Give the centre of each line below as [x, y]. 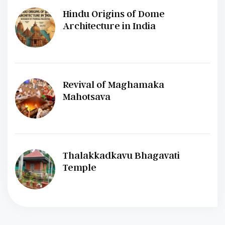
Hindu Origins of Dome [114, 14]
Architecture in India [109, 26]
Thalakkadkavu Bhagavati [121, 155]
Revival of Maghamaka [114, 85]
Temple [80, 167]
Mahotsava [87, 97]
